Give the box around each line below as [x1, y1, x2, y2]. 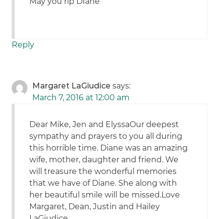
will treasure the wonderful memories [29, 167, 177, 176]
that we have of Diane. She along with [29, 178, 177, 188]
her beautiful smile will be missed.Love [29, 190, 180, 200]
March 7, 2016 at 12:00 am [32, 93, 130, 103]
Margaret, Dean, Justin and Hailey [29, 202, 160, 212]
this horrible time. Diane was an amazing [29, 143, 188, 153]
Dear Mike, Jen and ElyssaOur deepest [29, 120, 179, 130]
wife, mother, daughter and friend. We [29, 155, 179, 165]
